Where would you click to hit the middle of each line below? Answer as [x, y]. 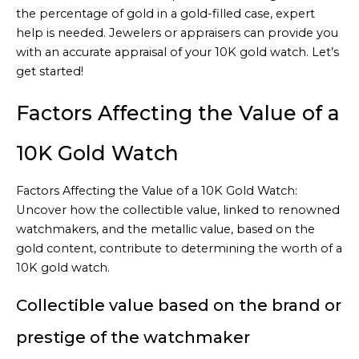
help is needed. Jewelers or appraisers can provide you [177, 33]
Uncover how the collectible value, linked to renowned [178, 210]
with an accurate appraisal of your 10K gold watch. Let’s [177, 52]
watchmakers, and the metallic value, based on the [165, 229]
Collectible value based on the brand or [179, 305]
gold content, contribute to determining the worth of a [179, 248]
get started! [50, 72]
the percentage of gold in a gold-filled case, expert [165, 14]
